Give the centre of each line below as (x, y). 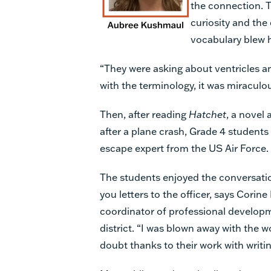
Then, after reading (144, 114)
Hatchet (207, 114)
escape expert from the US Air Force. (184, 148)
